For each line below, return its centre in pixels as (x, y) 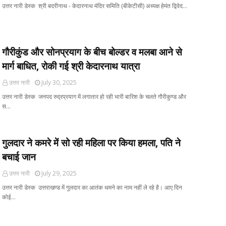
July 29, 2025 (59, 173)
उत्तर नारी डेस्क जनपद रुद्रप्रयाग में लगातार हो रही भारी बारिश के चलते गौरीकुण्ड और (94, 97)
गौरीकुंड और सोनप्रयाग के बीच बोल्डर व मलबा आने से (92, 52)
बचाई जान (19, 157)
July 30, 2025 (59, 82)
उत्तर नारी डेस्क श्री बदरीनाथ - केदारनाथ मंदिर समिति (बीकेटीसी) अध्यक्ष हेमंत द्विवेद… (95, 6)
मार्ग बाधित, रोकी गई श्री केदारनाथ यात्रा (71, 66)
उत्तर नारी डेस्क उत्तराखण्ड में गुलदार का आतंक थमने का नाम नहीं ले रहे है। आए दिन (92, 187)
